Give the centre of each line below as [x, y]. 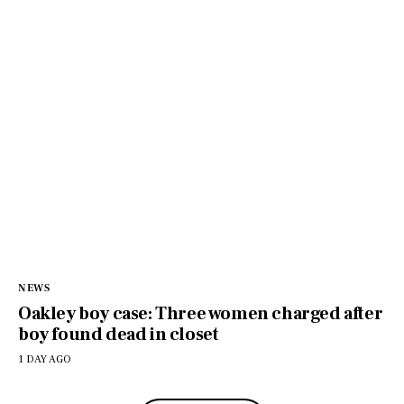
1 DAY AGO [45, 359]
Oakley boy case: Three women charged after [201, 313]
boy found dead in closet [119, 334]
